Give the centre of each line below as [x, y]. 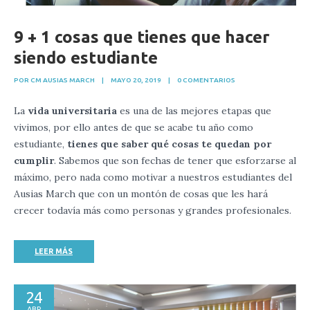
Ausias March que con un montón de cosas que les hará [141, 193]
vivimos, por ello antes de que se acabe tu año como [134, 127]
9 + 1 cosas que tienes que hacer [142, 37]
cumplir [34, 160]
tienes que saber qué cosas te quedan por [169, 144]
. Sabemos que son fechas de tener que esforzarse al [175, 160]
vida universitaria [72, 110]
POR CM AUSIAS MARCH [54, 80]
